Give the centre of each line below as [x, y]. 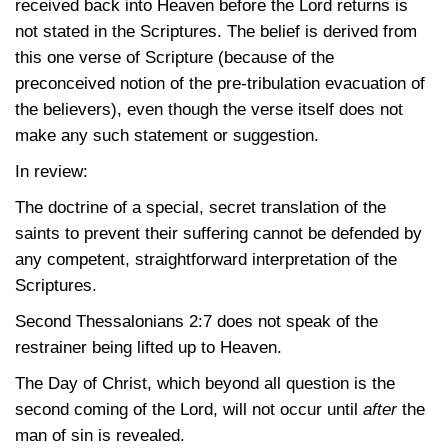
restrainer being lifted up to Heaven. [148, 347]
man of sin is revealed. [100, 435]
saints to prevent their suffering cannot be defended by [218, 233]
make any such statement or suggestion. [167, 135]
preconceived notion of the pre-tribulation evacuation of [220, 83]
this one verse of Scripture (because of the [174, 57]
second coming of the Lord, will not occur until [186, 409]
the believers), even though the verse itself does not [209, 109]
